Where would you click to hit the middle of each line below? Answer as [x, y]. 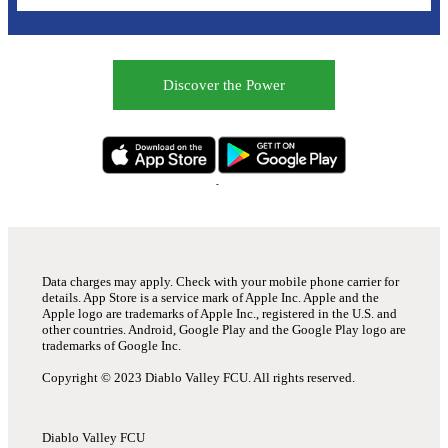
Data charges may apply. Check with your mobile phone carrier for [220, 281]
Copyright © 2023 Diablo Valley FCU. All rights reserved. [198, 377]
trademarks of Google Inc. [111, 345]
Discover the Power [224, 85]
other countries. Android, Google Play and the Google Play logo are [223, 329]
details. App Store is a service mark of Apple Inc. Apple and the [210, 297]
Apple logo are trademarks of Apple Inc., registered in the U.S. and [219, 313]
